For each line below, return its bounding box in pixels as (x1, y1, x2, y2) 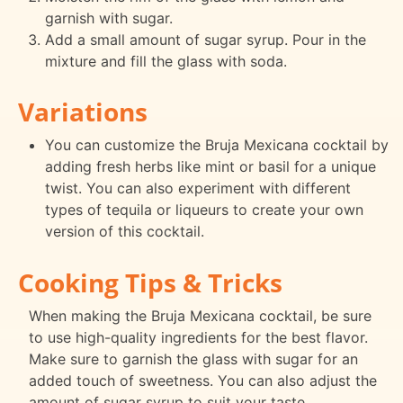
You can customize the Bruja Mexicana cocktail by (44, 136, 389, 155)
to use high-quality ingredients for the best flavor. (29, 328, 368, 347)
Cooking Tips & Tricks (18, 265, 282, 300)
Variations (18, 94, 148, 130)
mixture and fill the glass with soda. (44, 51, 287, 70)
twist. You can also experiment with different (44, 179, 351, 198)
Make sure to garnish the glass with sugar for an (29, 350, 358, 369)
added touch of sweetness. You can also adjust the (29, 372, 377, 390)
